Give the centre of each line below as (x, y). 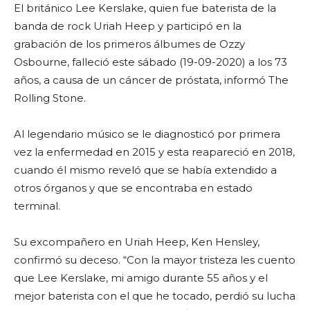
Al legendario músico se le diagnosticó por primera (147, 134)
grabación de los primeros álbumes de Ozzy (129, 44)
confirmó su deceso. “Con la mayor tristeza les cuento (155, 260)
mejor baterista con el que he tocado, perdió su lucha (155, 296)
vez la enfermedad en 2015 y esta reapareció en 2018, (154, 152)
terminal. (37, 206)
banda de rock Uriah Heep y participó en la (128, 26)
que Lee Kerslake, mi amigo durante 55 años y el (141, 278)
